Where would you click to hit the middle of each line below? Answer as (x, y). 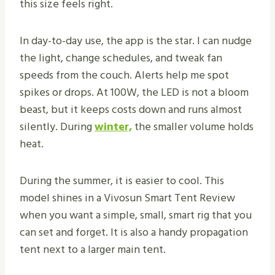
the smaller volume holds (193, 127)
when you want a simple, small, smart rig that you (136, 215)
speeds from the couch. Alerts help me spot (124, 76)
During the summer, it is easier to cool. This (122, 181)
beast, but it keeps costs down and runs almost (131, 110)
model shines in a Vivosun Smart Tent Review (127, 198)
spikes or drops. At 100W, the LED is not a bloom (134, 93)
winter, (113, 127)
